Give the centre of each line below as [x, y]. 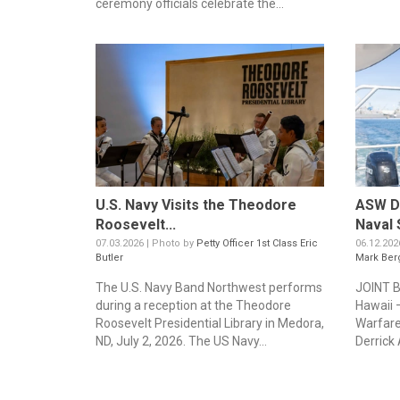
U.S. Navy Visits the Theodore [196, 205]
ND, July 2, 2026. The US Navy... [181, 342]
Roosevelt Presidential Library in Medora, [210, 324]
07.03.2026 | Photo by [146, 244]
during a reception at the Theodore [193, 306]
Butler [109, 258]
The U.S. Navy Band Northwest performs [209, 288]
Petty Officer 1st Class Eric [257, 244]
